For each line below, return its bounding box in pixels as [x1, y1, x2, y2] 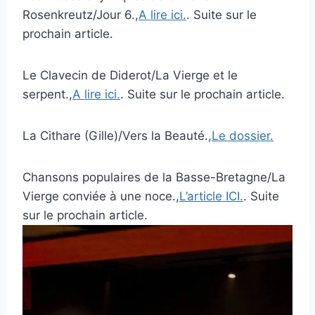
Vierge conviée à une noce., [22, 188, 179, 203]
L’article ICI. [179, 188, 243, 203]
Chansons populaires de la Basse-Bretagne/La [22, 169, 285, 184]
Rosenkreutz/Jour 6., [22, 7, 139, 22]
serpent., [22, 86, 72, 101]
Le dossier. [212, 128, 274, 143]
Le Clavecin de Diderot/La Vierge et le [22, 67, 238, 82]
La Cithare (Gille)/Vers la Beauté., [22, 128, 212, 143]
